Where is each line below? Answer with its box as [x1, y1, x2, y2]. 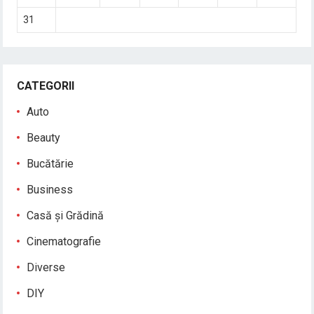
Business [27, 182, 74, 196]
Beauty [27, 130, 61, 144]
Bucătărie [27, 156, 74, 170]
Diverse [27, 260, 66, 274]
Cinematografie [27, 234, 102, 248]
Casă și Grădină [27, 208, 104, 222]
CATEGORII [17, 78, 75, 93]
